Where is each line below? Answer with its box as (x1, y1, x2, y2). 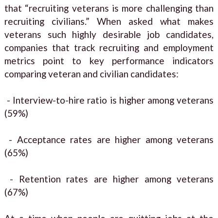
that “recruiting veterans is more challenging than (4, 2, 214, 14)
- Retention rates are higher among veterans (4, 173, 214, 184)
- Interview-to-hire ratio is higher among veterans (4, 94, 214, 106)
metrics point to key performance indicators (4, 54, 214, 66)
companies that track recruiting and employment (4, 41, 214, 53)
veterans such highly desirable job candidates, (4, 28, 214, 40)
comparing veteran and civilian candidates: (4, 68, 179, 79)
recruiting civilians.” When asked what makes (4, 15, 214, 27)
